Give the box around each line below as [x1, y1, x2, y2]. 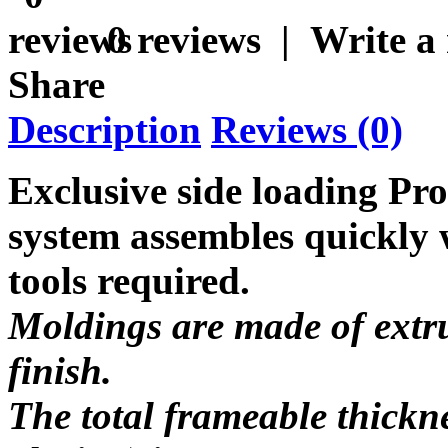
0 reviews [107, 18, 261, 62]
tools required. [8, 259, 250, 303]
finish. [8, 349, 112, 393]
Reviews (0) [211, 108, 403, 152]
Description [8, 108, 201, 152]
